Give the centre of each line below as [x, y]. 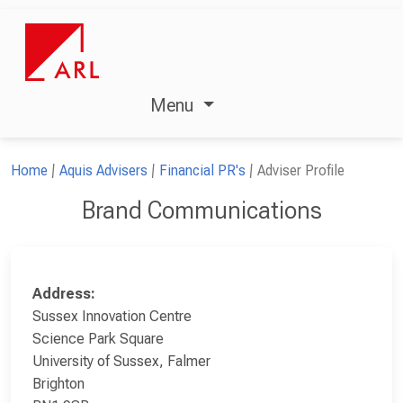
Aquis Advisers [103, 170]
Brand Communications [201, 210]
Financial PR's [202, 170]
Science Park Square [98, 338]
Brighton [58, 383]
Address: [64, 293]
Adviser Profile [301, 170]
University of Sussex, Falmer [121, 361]
